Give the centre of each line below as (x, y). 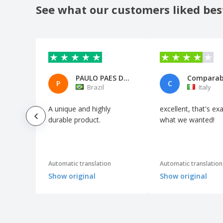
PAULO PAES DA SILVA (126, 78)
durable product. (74, 119)
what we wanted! (187, 119)
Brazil (96, 87)
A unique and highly (79, 109)
